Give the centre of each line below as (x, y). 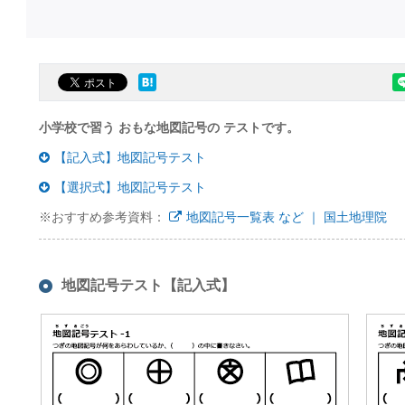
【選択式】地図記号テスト (130, 188)
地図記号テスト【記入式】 (148, 286)
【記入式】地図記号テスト (130, 158)
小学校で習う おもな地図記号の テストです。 (169, 128)
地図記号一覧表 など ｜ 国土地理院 (287, 217)
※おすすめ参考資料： (104, 217)
